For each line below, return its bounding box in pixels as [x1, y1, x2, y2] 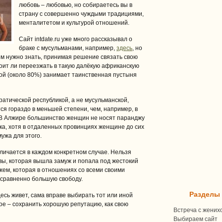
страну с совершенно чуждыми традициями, [19, 10, 144, 17]
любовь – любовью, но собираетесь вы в [19, 1, 132, 8]
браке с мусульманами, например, [19, 45, 116, 52]
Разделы [189, 190, 220, 198]
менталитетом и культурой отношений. [19, 19, 129, 26]
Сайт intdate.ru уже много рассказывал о [19, 36, 132, 43]
